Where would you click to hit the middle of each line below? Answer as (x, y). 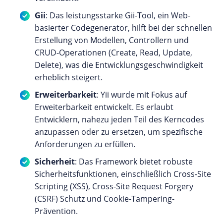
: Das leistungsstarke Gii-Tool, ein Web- (118, 16)
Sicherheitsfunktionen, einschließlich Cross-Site (123, 174)
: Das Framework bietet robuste (134, 162)
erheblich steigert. (69, 78)
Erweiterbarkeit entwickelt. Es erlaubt (104, 107)
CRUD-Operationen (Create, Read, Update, (113, 53)
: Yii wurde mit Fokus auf (142, 95)
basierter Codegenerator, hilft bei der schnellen (123, 28)
